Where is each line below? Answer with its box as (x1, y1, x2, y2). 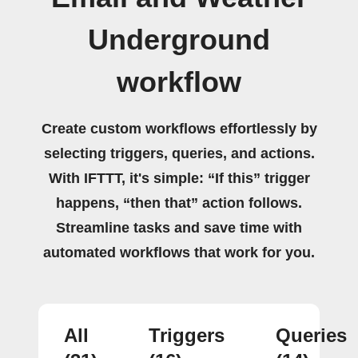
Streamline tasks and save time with (56, 219, 302, 236)
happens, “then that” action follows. (56, 194, 302, 211)
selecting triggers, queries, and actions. (43, 145, 315, 161)
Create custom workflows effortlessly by (41, 120, 317, 137)
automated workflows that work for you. (43, 244, 315, 261)
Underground (88, 23, 270, 56)
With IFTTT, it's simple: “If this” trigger (48, 169, 310, 186)
